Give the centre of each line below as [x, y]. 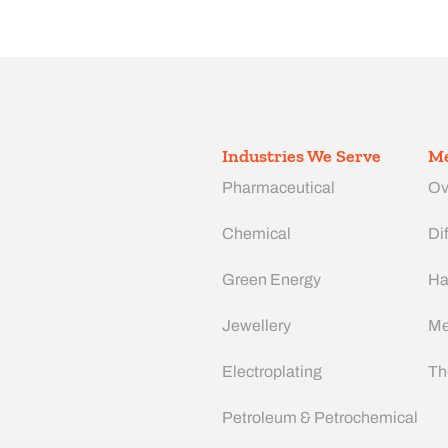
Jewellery [256, 325]
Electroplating [272, 371]
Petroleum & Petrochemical [320, 417]
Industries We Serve [301, 155]
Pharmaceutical [278, 187]
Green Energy [271, 279]
